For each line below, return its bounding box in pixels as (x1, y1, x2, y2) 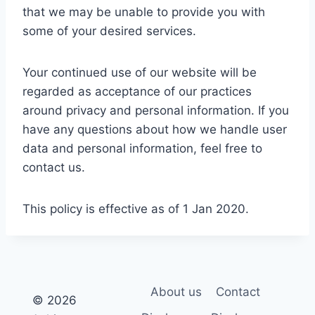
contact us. (22, 160, 85, 174)
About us (150, 285, 202, 300)
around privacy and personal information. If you (22, 103, 289, 117)
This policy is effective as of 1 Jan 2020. (22, 202, 249, 216)
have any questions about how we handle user (22, 122, 287, 136)
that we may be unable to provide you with (22, 5, 265, 19)
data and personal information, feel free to (22, 141, 262, 155)
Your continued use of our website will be (22, 65, 257, 79)
